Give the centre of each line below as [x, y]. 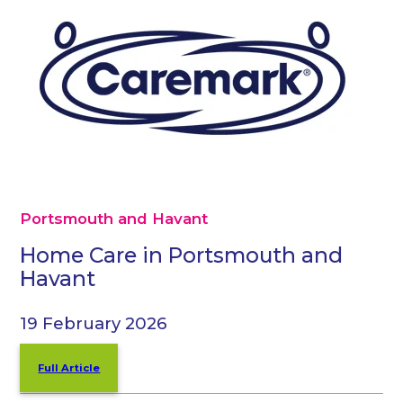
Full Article [69, 368]
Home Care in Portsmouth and [182, 255]
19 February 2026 [94, 324]
